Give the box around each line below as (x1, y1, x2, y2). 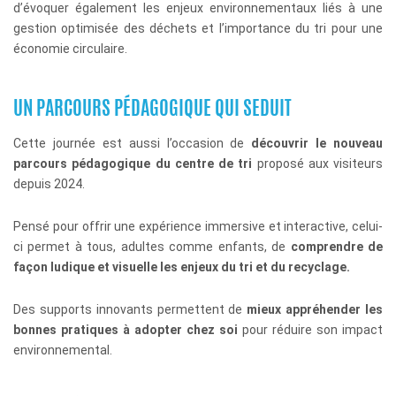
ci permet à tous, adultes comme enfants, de (13, 240, 291, 254)
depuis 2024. (13, 177, 85, 191)
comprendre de (290, 240, 384, 254)
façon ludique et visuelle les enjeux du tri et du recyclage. (13, 260, 350, 274)
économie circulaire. (13, 42, 127, 56)
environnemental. (13, 343, 112, 357)
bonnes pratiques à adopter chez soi (13, 323, 238, 337)
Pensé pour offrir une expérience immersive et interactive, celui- (13, 219, 383, 233)
